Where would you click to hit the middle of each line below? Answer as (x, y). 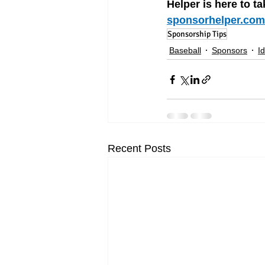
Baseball (185, 50)
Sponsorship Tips (197, 34)
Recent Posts (139, 149)
